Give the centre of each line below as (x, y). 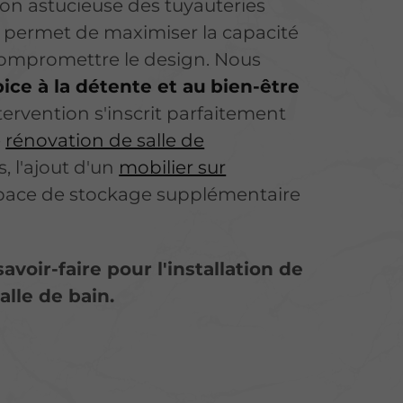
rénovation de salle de (105, 140)
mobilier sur (173, 167)
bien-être (255, 86)
